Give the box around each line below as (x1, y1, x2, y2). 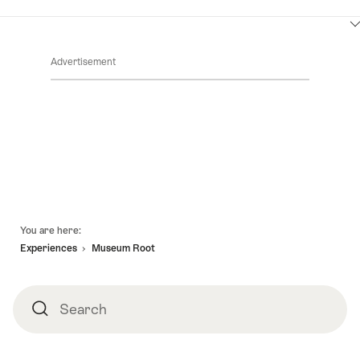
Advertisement (51, 55, 116, 67)
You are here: (20, 224, 81, 236)
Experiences (20, 243, 77, 255)
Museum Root (92, 243, 155, 255)
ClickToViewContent (20, 25, 129, 39)
